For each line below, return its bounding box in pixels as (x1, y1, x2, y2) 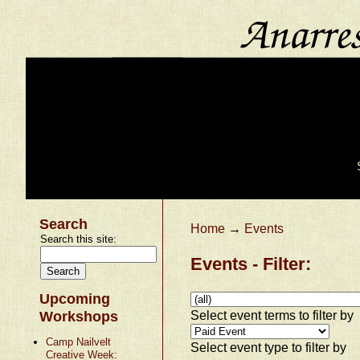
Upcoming (39, 290, 111, 307)
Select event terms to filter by (190, 307, 354, 322)
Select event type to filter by (190, 339, 347, 354)
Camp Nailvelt (45, 335, 111, 348)
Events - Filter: (190, 253, 312, 274)
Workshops (39, 308, 119, 325)
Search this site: (40, 232, 117, 245)
